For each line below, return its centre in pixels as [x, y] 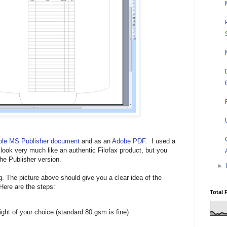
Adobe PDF [129, 141]
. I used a [160, 141]
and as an [96, 141]
